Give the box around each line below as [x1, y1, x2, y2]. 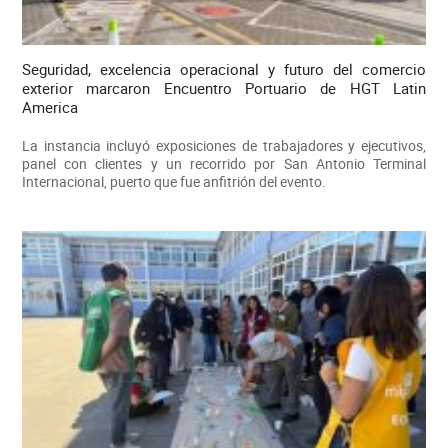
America [21, 97, 78, 118]
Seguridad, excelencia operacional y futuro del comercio [21, 59, 427, 80]
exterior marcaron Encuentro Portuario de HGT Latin [21, 78, 427, 99]
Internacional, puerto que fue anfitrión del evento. [21, 172, 326, 192]
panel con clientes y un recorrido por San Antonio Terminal [21, 154, 427, 174]
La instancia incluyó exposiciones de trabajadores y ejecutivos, [21, 136, 427, 156]
